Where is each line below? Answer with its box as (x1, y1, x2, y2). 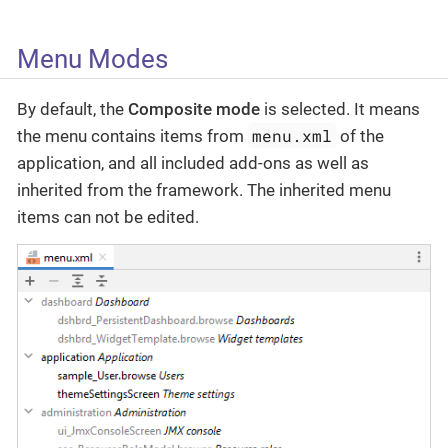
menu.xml (252, 124, 333, 146)
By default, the (17, 98, 128, 119)
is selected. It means (260, 98, 420, 119)
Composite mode (128, 98, 260, 119)
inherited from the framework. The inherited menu (17, 179, 391, 200)
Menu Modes (17, 44, 168, 75)
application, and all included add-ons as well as (17, 152, 369, 173)
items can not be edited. (17, 206, 199, 227)
